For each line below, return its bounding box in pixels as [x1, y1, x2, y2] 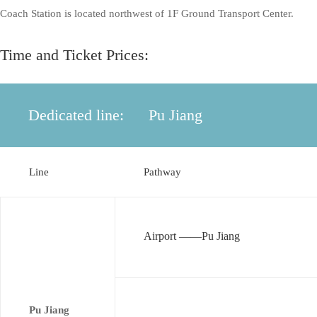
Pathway [144, 166, 181, 178]
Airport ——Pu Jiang [144, 230, 240, 242]
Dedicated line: [28, 106, 124, 124]
